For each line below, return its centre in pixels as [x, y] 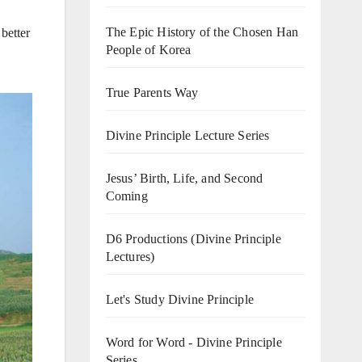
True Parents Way [152, 92]
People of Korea [148, 49]
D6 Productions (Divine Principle [193, 238]
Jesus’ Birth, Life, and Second [184, 178]
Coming [126, 196]
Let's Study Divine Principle [180, 299]
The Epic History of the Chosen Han [202, 32]
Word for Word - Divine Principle [194, 342]
